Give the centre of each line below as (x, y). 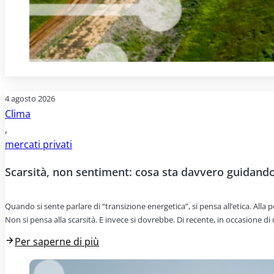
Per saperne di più (57, 242)
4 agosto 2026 (30, 99)
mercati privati (39, 145)
